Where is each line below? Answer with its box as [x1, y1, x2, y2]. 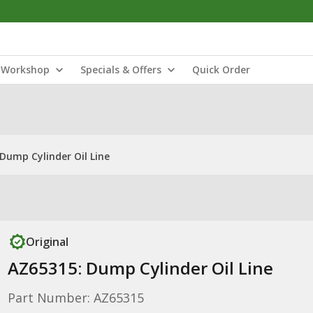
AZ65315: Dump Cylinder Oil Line [7, 256, 273, 279]
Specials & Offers [80, 63, 161, 76]
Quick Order [192, 63, 250, 76]
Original [25, 234, 68, 249]
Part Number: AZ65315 [7, 289, 144, 306]
